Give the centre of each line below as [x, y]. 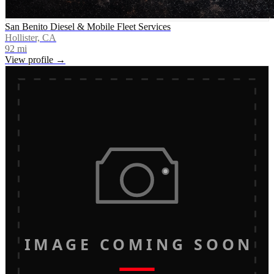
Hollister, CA [31, 37]
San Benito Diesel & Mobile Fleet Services [88, 26]
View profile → [35, 59]
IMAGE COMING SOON [137, 244]
